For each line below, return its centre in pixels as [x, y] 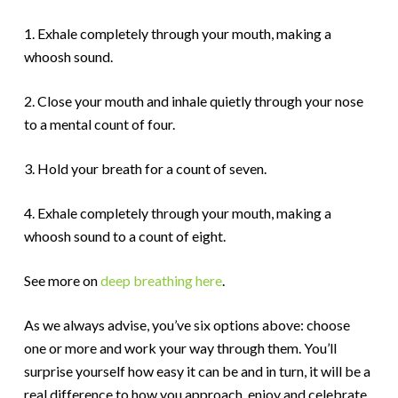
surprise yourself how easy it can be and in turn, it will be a [197, 371]
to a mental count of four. [99, 124]
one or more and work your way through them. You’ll [180, 348]
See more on [62, 280]
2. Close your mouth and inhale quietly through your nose [193, 101]
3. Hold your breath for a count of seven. [145, 168]
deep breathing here [161, 280]
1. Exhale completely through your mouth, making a [177, 33]
